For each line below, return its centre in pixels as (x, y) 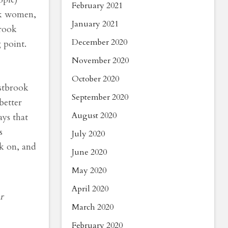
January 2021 (95, 24)
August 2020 (94, 116)
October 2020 (95, 79)
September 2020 (100, 97)
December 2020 (99, 42)
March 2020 (93, 207)
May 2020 (89, 170)
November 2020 (100, 61)
